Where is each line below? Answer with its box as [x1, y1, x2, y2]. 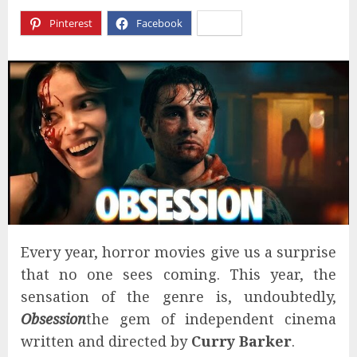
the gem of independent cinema [86, 308, 336, 328]
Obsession [21, 308, 86, 328]
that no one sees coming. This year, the [21, 264, 336, 284]
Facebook [136, 16, 182, 30]
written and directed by [21, 331, 191, 351]
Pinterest [49, 16, 92, 30]
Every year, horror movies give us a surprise [21, 241, 336, 261]
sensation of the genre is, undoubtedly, [21, 286, 336, 306]
